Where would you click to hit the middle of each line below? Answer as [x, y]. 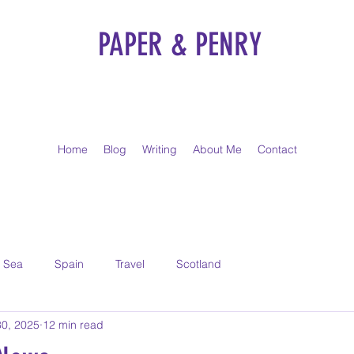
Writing [159, 149]
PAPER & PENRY [179, 45]
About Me [217, 149]
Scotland [199, 264]
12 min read [73, 324]
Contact [277, 149]
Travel [130, 264]
